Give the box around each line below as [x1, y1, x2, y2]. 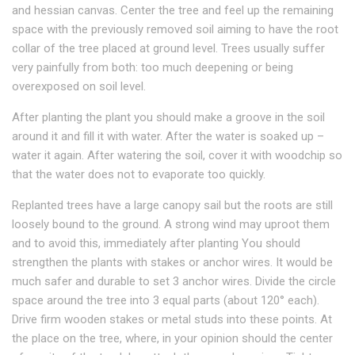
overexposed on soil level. [12, 79, 146, 94]
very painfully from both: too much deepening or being [12, 60, 293, 74]
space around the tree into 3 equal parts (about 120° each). [12, 293, 319, 307]
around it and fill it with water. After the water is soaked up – [12, 129, 324, 143]
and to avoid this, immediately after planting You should [12, 236, 300, 250]
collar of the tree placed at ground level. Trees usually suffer [12, 41, 325, 55]
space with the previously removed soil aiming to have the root [12, 22, 338, 36]
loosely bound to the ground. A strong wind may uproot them [12, 217, 330, 231]
